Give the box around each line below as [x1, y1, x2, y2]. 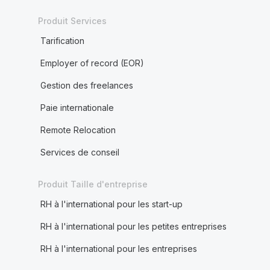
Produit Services [37, 16, 107, 26]
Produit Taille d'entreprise [37, 179, 148, 189]
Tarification [40, 36, 84, 46]
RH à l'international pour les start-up [40, 199, 183, 209]
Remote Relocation [40, 125, 116, 135]
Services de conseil [40, 147, 119, 157]
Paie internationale [40, 102, 114, 113]
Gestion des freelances [40, 80, 133, 90]
